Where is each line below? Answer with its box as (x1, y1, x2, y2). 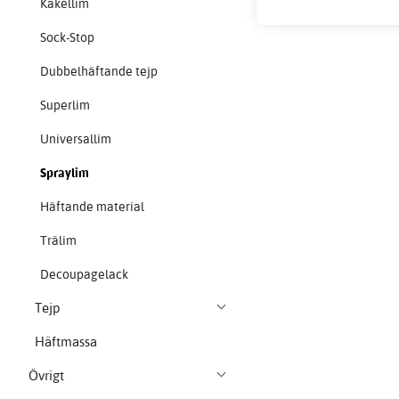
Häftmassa (34, 333, 97, 351)
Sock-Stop (40, 29, 95, 46)
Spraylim (40, 165, 90, 182)
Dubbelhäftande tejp (40, 63, 159, 80)
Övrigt (28, 367, 65, 385)
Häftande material (40, 199, 145, 216)
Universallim (40, 131, 112, 148)
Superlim (40, 97, 91, 114)
